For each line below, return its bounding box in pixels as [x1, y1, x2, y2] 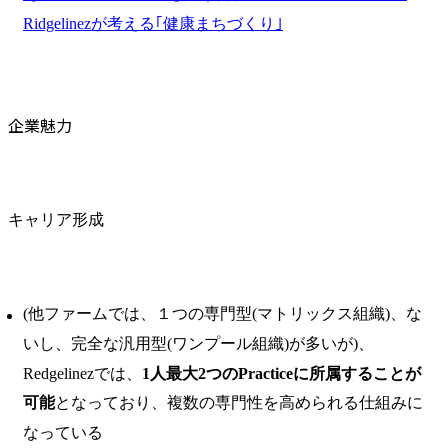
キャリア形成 [8, 210, 104, 228]
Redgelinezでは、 [23, 364, 142, 382]
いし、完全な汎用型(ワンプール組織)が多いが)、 [23, 334, 374, 352]
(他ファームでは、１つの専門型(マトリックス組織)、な [23, 305, 422, 323]
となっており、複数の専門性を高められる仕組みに [55, 394, 423, 412]
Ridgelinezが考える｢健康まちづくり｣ [23, 14, 283, 32]
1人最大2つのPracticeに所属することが [142, 364, 421, 382]
